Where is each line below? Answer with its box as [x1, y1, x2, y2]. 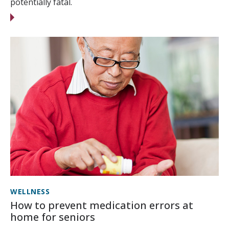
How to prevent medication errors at [10, 198, 193, 213]
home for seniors [10, 210, 95, 224]
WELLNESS [10, 187, 50, 197]
